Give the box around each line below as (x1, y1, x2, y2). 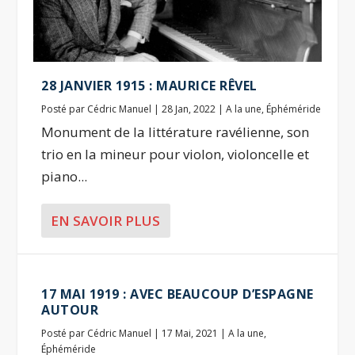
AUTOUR (41, 300, 99, 319)
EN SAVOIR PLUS (51, 211, 161, 230)
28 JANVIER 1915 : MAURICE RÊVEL (41, 76, 258, 94)
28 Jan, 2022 (162, 101, 216, 116)
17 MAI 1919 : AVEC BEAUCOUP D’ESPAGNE (41, 284, 314, 303)
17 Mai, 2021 (162, 326, 219, 340)
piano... (41, 166, 88, 185)
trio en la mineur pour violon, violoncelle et (41, 144, 310, 163)
